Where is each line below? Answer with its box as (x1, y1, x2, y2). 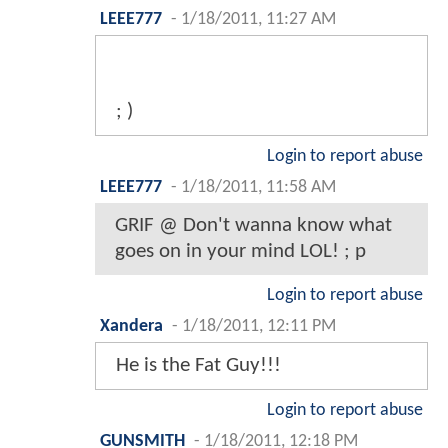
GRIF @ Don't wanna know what (115, 214, 392, 236)
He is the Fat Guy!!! (116, 354, 281, 376)
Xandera (100, 317, 163, 335)
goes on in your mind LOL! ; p (115, 240, 366, 262)
